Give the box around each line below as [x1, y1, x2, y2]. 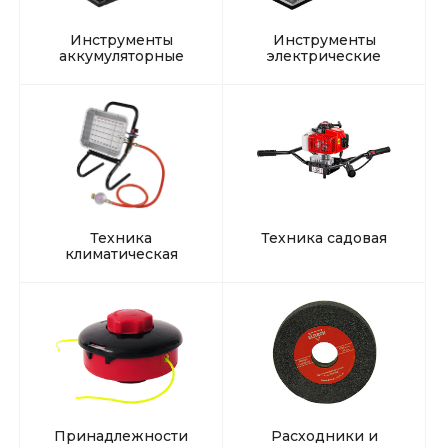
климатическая [64, 245, 178, 264]
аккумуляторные [58, 46, 184, 65]
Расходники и [270, 427, 378, 446]
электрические [267, 46, 381, 65]
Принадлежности [54, 427, 188, 446]
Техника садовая [261, 229, 387, 248]
